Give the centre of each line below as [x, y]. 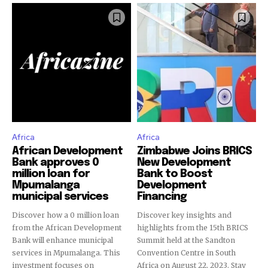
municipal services [60, 197]
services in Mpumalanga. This [66, 253]
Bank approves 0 [55, 163]
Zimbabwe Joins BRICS [194, 151]
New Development [184, 163]
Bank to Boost [175, 174]
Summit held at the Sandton [186, 240]
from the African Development [67, 228]
